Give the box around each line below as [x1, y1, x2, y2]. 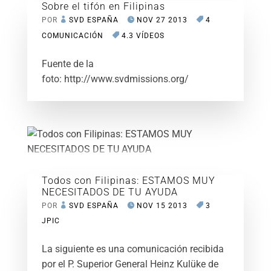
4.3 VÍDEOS [121, 31, 165, 41]
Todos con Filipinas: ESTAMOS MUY [41, 175, 215, 187]
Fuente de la [41, 58, 94, 70]
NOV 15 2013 [136, 201, 188, 211]
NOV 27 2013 [136, 16, 188, 25]
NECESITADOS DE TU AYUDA [41, 186, 178, 198]
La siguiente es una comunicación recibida [41, 243, 224, 255]
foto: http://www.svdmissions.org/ [41, 73, 189, 85]
